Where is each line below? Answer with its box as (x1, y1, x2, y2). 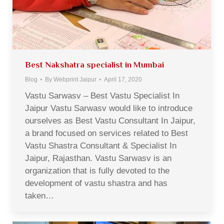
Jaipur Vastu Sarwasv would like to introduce (25, 103, 192, 113)
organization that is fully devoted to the (25, 165, 169, 175)
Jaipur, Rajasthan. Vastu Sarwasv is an (25, 153, 171, 163)
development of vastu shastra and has (25, 178, 167, 188)
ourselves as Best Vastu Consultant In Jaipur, (25, 115, 195, 125)
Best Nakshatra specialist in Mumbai (25, 59, 164, 69)
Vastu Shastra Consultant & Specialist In (25, 140, 176, 150)
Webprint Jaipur (53, 75, 96, 83)
